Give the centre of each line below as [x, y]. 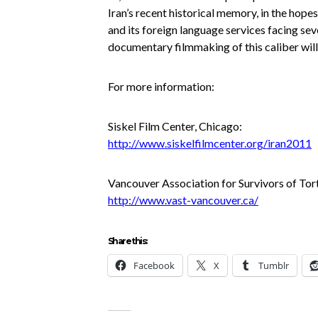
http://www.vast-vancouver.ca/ [183, 200]
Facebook [154, 265]
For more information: [161, 86]
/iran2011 [287, 143]
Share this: [127, 241]
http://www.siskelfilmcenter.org [186, 143]
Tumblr [274, 265]
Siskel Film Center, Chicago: [175, 126]
